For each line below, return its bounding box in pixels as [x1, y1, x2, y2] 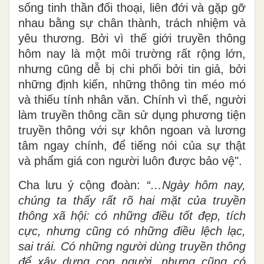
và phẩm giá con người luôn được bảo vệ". [18, 154, 242, 167]
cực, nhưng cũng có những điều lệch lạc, [18, 224, 246, 237]
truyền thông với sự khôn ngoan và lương [18, 123, 246, 137]
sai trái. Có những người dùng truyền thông [18, 239, 246, 253]
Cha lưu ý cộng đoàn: [18, 178, 146, 192]
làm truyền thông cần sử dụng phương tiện [18, 108, 246, 121]
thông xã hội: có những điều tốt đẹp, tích [18, 209, 246, 222]
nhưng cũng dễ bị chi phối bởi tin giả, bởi [18, 62, 246, 75]
